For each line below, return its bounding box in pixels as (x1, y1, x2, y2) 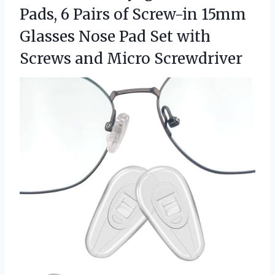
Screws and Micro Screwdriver (20, 48, 242, 68)
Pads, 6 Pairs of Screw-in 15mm (20, 4, 246, 24)
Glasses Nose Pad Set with (20, 26, 211, 46)
